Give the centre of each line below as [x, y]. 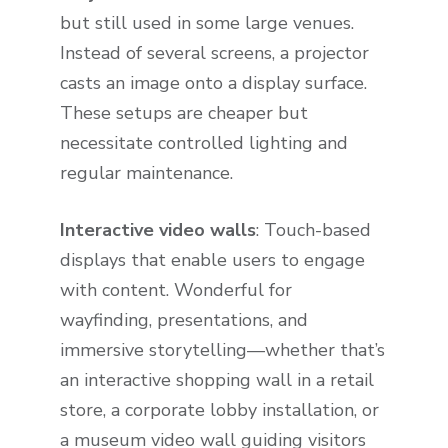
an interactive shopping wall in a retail [217, 379]
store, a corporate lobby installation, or [219, 409]
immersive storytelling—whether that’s [222, 349]
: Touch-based [313, 229]
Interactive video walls [158, 229]
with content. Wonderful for [176, 289]
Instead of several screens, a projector [214, 53]
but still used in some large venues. [207, 23]
